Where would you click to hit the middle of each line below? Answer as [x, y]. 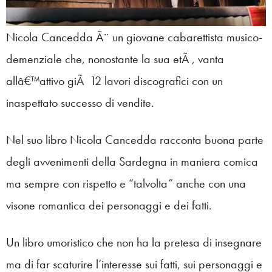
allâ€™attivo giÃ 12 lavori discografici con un [114, 80]
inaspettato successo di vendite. [80, 102]
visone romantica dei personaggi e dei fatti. [109, 205]
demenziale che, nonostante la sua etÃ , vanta [115, 59]
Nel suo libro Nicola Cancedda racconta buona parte [135, 139]
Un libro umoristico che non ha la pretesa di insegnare [134, 242]
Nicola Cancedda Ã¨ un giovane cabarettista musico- [134, 37]
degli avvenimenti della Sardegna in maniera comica [132, 161]
